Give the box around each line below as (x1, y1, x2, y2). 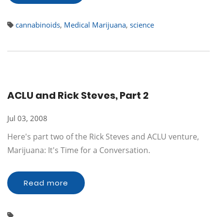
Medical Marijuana (64, 20, 126, 30)
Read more (24, 178, 68, 188)
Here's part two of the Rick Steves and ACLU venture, (7, 131, 199, 142)
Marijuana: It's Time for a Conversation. (7, 145, 150, 155)
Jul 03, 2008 (7, 113, 47, 123)
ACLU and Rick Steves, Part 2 (7, 89, 149, 102)
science (130, 20, 154, 30)
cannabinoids (15, 20, 60, 30)
